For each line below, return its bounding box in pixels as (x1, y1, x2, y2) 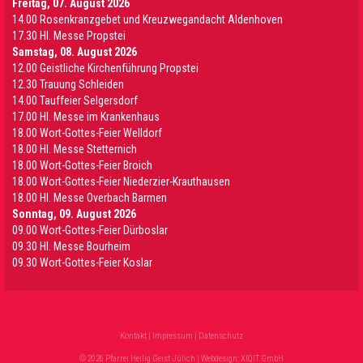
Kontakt (120, 331, 147, 342)
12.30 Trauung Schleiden (12, 78, 124, 92)
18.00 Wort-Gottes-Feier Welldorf (12, 126, 162, 140)
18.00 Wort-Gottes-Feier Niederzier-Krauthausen (12, 175, 230, 189)
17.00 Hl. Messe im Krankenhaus (12, 110, 160, 124)
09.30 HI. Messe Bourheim (12, 240, 130, 254)
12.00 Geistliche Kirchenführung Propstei (12, 62, 199, 75)
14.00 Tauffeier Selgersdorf (12, 94, 138, 108)
